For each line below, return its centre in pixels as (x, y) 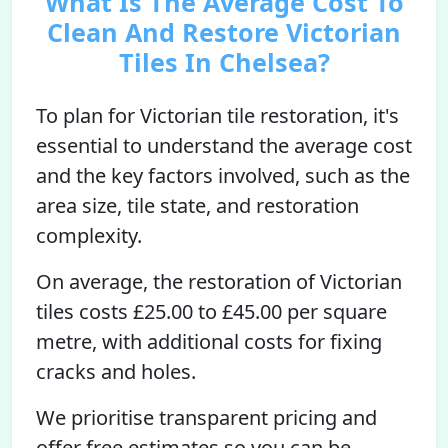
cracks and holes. (116, 371)
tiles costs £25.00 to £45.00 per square (211, 311)
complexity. (89, 235)
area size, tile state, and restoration (197, 205)
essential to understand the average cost (224, 145)
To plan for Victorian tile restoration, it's (217, 115)
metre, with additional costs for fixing (209, 341)
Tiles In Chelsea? (224, 62)
